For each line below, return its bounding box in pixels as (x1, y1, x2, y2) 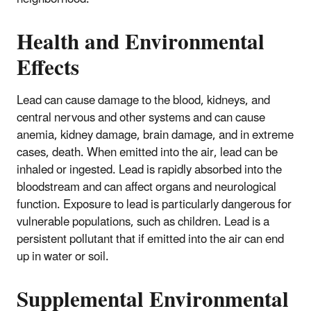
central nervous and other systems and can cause (17, 105, 265, 131)
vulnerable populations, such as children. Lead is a (17, 209, 269, 235)
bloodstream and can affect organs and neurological (17, 174, 276, 200)
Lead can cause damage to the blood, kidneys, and (17, 87, 270, 113)
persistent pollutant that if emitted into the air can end (17, 226, 284, 252)
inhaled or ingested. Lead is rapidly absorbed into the (17, 157, 282, 183)
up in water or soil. (17, 244, 109, 269)
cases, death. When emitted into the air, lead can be (17, 140, 278, 165)
